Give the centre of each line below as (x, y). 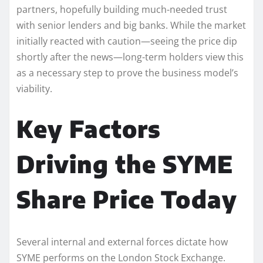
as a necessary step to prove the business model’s (127, 73)
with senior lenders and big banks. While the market (131, 25)
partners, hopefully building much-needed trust (122, 9)
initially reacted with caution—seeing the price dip (127, 41)
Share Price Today (127, 199)
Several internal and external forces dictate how (122, 242)
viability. (34, 88)
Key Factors (89, 128)
